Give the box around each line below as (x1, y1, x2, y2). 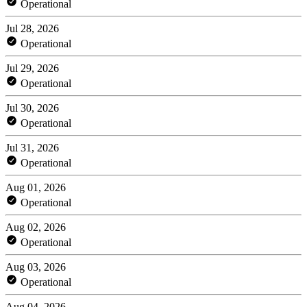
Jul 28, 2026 (5, 22, 59, 34)
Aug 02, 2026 (5, 221, 66, 233)
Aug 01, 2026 (5, 181, 66, 193)
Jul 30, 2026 (5, 101, 59, 114)
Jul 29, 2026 (5, 62, 59, 74)
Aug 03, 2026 (5, 260, 66, 273)
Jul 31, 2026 (5, 141, 59, 153)
